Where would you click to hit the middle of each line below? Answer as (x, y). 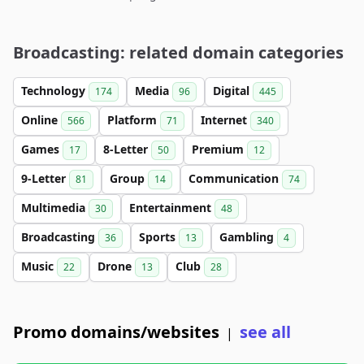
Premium (219, 149)
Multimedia (55, 208)
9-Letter (45, 178)
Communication (235, 178)
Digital (233, 91)
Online (41, 120)
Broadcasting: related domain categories (178, 52)
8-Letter (127, 149)
